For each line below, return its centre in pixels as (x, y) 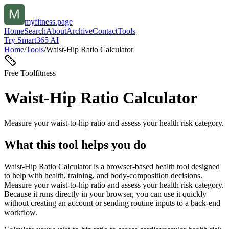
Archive (79, 31)
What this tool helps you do (75, 144)
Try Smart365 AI (31, 40)
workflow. (21, 212)
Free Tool (20, 73)
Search (35, 31)
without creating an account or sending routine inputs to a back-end (112, 203)
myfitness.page (49, 22)
